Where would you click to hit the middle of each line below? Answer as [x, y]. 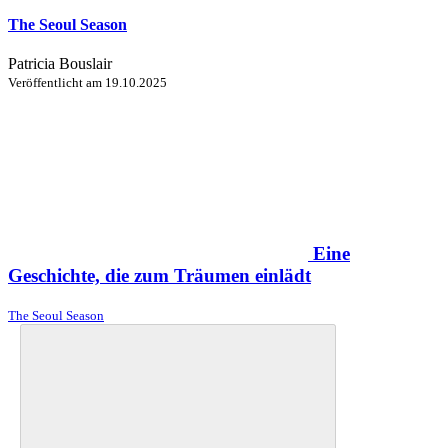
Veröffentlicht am [56, 83]
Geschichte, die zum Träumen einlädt [159, 275]
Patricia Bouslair [60, 64]
